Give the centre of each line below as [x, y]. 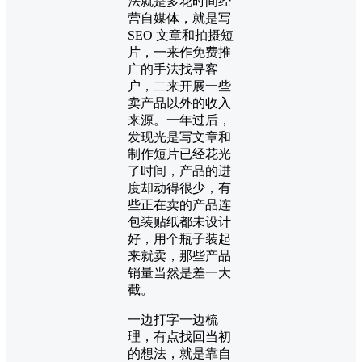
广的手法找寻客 [173, 69]
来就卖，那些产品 [179, 255]
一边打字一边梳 [173, 319]
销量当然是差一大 [179, 272]
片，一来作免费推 [179, 52]
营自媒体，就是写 [179, 18]
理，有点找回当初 [179, 336]
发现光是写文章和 [179, 137]
